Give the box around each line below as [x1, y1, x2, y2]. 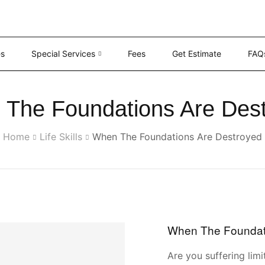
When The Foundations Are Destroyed [92, 130, 262, 143]
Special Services [31, 48, 96, 59]
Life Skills [40, 130, 82, 143]
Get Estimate [172, 48, 222, 59]
